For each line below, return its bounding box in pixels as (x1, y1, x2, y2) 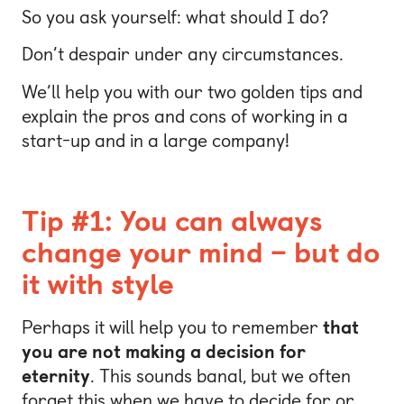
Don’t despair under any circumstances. (22, 43, 344, 66)
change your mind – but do (22, 234, 380, 270)
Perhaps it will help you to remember (22, 317, 323, 339)
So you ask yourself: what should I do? (22, 5, 328, 28)
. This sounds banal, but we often (90, 365, 351, 388)
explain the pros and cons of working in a (22, 105, 348, 127)
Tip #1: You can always (22, 203, 323, 238)
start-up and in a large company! (22, 129, 289, 151)
